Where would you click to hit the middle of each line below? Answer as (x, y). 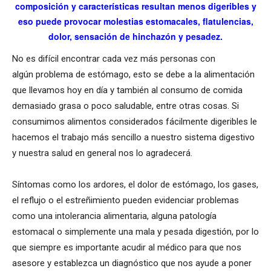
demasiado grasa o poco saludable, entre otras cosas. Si (126, 106)
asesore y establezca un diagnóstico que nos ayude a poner (132, 263)
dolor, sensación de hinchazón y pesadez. (135, 36)
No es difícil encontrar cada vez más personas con (114, 58)
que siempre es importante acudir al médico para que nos (127, 247)
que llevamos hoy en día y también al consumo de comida (127, 90)
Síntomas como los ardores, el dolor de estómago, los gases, (135, 184)
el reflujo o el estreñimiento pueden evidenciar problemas (126, 200)
